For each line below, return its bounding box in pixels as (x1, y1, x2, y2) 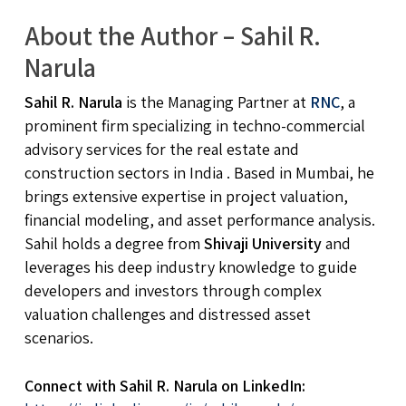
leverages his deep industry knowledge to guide (24, 256, 357, 277)
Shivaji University (203, 232, 322, 254)
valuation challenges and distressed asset (24, 303, 311, 324)
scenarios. (24, 326, 93, 348)
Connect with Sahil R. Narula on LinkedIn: (24, 374, 305, 396)
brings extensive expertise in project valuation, (24, 185, 348, 207)
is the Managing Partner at (121, 91, 310, 112)
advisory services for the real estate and (24, 138, 299, 159)
